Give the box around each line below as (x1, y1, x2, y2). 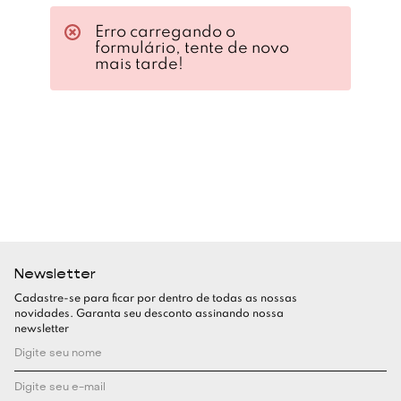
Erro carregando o (95, 23, 235, 40)
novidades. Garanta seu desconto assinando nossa (14, 309, 284, 320)
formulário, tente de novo (95, 39, 289, 56)
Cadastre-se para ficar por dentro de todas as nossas (14, 294, 297, 305)
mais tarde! (95, 55, 183, 73)
